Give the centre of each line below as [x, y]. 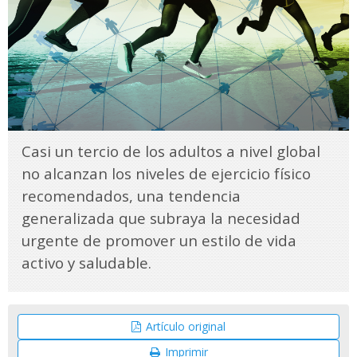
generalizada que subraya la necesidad [161, 218]
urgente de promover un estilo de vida [159, 240]
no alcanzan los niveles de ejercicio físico [166, 173]
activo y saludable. [86, 262]
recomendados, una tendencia [131, 195]
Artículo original [186, 326]
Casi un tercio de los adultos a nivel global [171, 151]
